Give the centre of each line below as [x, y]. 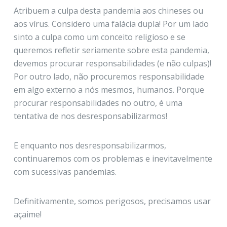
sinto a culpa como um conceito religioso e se [99, 37]
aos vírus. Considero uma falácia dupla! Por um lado [111, 24]
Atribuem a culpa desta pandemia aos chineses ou [108, 11]
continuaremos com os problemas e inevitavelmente [113, 159]
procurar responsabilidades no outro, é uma [98, 103]
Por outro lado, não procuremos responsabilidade [109, 77]
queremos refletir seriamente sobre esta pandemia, [111, 50]
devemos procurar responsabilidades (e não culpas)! [112, 64]
